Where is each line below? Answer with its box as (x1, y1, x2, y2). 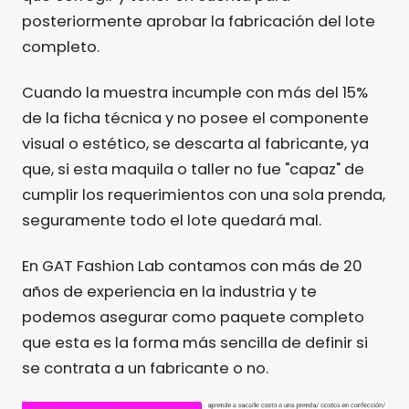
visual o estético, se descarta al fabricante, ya (22, 132, 369, 154)
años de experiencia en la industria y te (22, 280, 317, 302)
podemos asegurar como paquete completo (22, 306, 364, 328)
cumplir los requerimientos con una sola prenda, (22, 184, 385, 205)
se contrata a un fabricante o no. (22, 357, 268, 379)
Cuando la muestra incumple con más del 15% (22, 81, 368, 103)
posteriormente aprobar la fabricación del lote (22, 10, 375, 32)
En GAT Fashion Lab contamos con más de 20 (22, 255, 362, 277)
